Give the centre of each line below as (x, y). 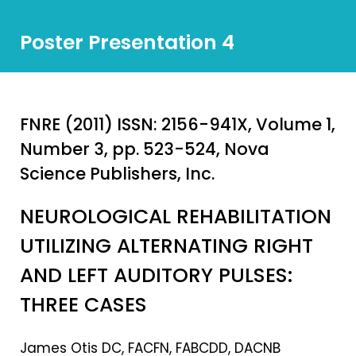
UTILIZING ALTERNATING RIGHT (166, 246)
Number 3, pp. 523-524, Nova (145, 149)
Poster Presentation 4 (127, 43)
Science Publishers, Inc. (117, 174)
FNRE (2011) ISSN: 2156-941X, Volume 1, (178, 124)
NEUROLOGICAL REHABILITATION (176, 217)
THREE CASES (83, 305)
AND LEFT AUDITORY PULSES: (156, 275)
